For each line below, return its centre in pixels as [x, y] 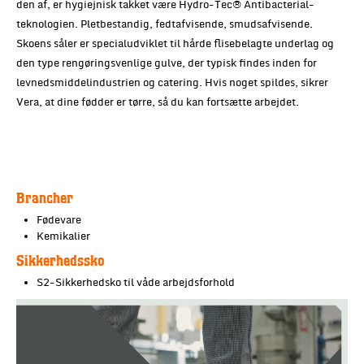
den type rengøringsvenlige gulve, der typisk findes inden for [167, 63]
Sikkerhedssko [61, 259]
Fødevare [59, 220]
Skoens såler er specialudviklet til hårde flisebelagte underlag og [175, 43]
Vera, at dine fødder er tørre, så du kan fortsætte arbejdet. [158, 102]
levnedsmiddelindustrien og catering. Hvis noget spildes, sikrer [172, 82]
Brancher [45, 197]
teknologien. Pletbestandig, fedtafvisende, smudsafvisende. [165, 24]
